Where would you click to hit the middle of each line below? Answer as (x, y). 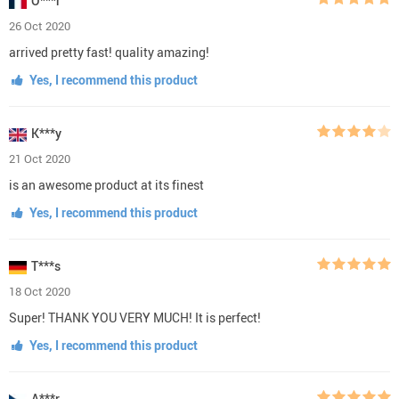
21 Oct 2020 (40, 158)
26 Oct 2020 (40, 25)
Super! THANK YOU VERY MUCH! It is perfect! (135, 317)
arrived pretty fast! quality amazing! (109, 52)
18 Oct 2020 (40, 291)
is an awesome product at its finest (106, 184)
